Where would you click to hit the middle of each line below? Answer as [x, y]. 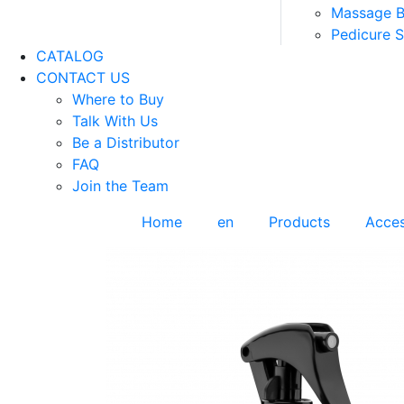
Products [299, 222]
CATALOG [70, 56]
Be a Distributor [126, 142]
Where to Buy [118, 99]
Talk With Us [115, 121]
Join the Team [120, 186]
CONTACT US [85, 78]
